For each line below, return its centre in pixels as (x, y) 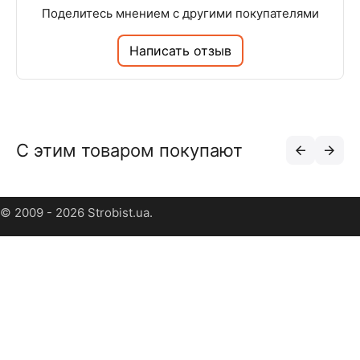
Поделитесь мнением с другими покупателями (180, 14)
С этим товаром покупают (129, 150)
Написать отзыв (180, 51)
